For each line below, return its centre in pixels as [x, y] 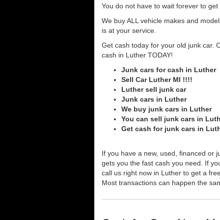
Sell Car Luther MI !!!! [157, 79]
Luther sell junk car [154, 89]
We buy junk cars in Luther [166, 109]
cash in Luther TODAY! [137, 55]
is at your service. [129, 30]
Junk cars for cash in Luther [169, 69]
